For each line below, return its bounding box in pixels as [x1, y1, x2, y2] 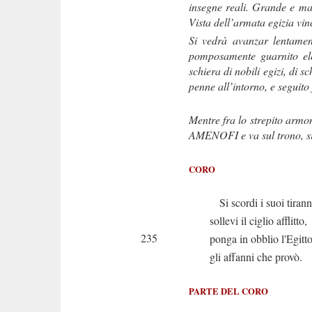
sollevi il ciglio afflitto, [210, 213, 307, 228]
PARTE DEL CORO [189, 285, 268, 297]
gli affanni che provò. [210, 249, 302, 264]
